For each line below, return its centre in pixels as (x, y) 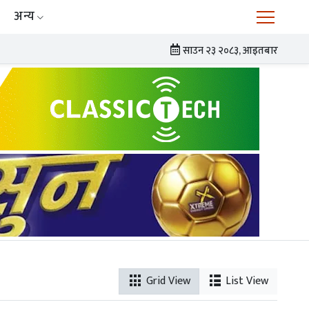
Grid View (167, 281)
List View (245, 281)
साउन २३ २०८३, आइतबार (231, 51)
